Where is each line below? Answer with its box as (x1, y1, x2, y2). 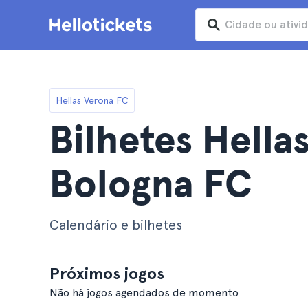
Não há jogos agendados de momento (49, 286, 239, 299)
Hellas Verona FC (56, 94, 129, 106)
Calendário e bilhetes (49, 217, 182, 233)
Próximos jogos (49, 263, 164, 283)
